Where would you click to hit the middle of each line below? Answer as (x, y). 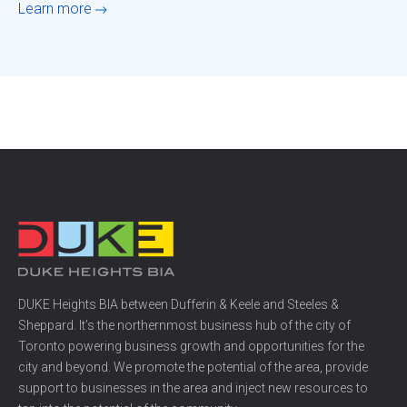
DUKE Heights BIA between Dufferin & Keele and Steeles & (179, 305)
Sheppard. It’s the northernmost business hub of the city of (184, 326)
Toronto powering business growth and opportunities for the (191, 347)
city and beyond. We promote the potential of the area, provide (193, 367)
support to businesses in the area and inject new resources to (193, 388)
